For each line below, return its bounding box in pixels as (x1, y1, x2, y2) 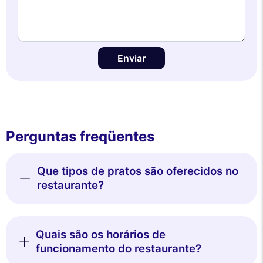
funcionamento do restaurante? (35, 242, 201, 256)
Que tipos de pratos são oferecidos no (36, 164, 238, 178)
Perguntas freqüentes (6, 128, 154, 146)
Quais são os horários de (35, 228, 166, 242)
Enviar (117, 52, 146, 65)
